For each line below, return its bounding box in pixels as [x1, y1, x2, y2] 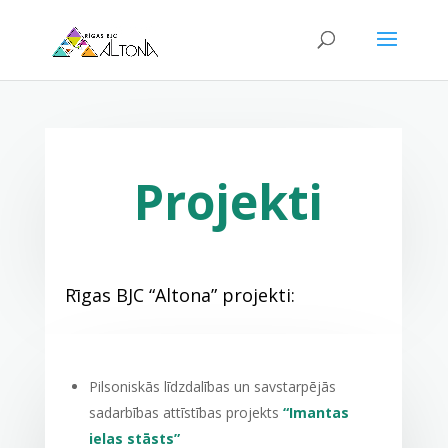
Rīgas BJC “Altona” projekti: [64, 283, 300, 307]
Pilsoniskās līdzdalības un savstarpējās [88, 377, 336, 396]
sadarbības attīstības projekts [88, 403, 283, 422]
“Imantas [282, 403, 349, 422]
